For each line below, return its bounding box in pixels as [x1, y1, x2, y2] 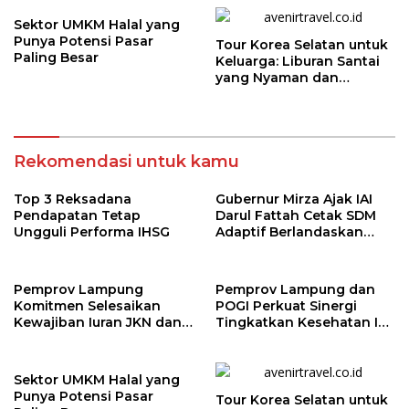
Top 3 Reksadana [14, 191, 131, 207]
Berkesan [215, 86, 279, 102]
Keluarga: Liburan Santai [215, 53, 380, 69]
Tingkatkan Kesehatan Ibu [215, 314, 395, 330]
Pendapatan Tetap [14, 207, 141, 224]
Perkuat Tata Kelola [14, 330, 147, 347]
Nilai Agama [215, 240, 296, 257]
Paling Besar [14, 49, 99, 66]
